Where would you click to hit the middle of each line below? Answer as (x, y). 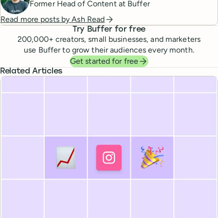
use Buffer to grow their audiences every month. (109, 50)
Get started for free (104, 61)
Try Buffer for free (109, 30)
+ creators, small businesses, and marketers (124, 39)
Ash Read (88, 19)
